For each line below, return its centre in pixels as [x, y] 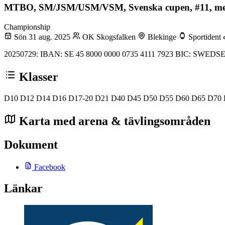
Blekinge [162, 37]
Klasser [37, 77]
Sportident [205, 37]
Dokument [31, 144]
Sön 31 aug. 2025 [42, 37]
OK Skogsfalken [109, 37]
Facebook [49, 167]
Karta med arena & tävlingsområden [113, 121]
